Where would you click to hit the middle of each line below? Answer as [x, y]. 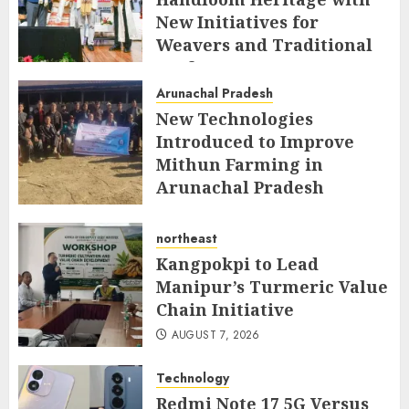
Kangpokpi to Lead [237, 263]
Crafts [183, 67]
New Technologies [235, 118]
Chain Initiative [225, 309]
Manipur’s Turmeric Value [272, 286]
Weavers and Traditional [264, 44]
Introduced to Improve [255, 141]
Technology [193, 378]
